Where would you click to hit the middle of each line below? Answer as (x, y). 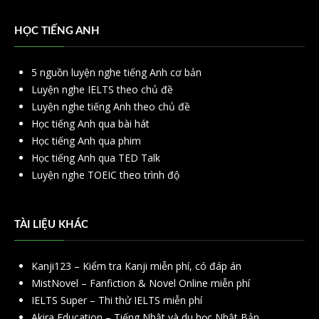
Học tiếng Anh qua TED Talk (96, 158)
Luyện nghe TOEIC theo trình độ (105, 175)
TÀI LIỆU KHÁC (51, 225)
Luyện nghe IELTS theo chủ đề (102, 90)
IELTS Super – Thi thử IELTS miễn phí (117, 300)
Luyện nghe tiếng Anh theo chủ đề (111, 107)
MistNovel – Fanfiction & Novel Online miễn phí (141, 283)
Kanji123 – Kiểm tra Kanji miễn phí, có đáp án (136, 266)
